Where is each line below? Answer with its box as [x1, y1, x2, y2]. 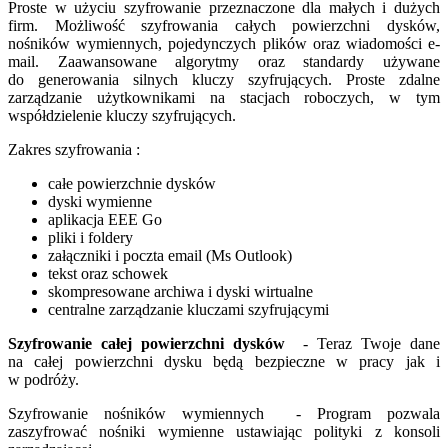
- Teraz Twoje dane [285, 334, 440, 352]
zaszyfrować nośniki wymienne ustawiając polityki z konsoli [8, 422, 440, 440]
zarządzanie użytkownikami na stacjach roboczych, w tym [8, 88, 440, 106]
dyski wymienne [48, 192, 152, 210]
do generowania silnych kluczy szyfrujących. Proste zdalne [8, 70, 440, 88]
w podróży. [8, 370, 79, 388]
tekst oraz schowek [48, 264, 168, 282]
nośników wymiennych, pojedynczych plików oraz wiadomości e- [8, 34, 440, 52]
